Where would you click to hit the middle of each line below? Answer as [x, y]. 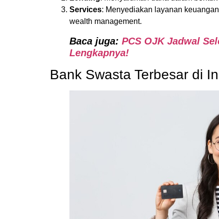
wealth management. [106, 21]
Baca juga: [96, 41]
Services [86, 9]
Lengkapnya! [99, 53]
